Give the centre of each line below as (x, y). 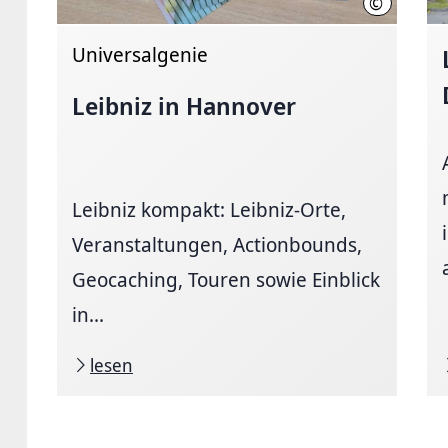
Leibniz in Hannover (184, 105)
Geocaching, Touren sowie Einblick (226, 279)
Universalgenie (140, 54)
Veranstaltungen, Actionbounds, (217, 244)
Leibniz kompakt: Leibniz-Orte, (209, 209)
